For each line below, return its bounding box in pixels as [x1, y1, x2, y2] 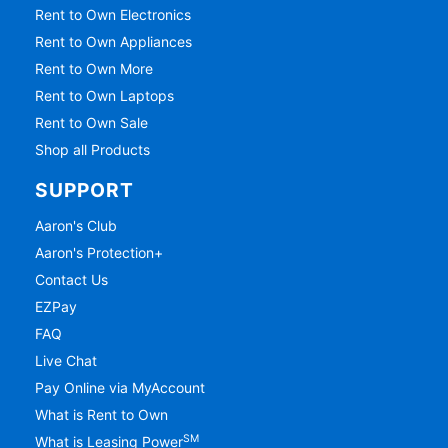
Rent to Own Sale [35, 114, 149, 132]
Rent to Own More [35, 60, 154, 78]
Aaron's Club [35, 217, 118, 235]
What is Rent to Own [35, 406, 169, 424]
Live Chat [35, 352, 98, 370]
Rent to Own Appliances [35, 33, 193, 51]
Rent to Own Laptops [35, 87, 175, 105]
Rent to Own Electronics [35, 6, 192, 24]
